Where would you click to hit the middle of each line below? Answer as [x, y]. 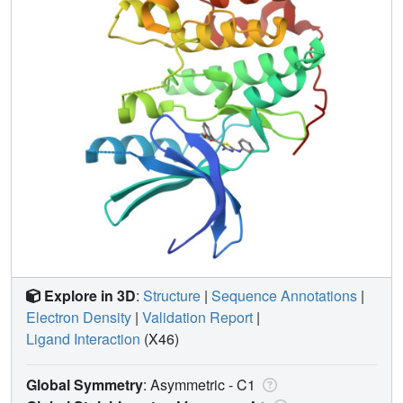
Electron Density [79, 317]
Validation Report [197, 317]
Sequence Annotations [284, 295]
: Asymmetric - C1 [201, 384]
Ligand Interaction [83, 338]
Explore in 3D [90, 295]
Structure [172, 295]
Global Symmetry [85, 384]
